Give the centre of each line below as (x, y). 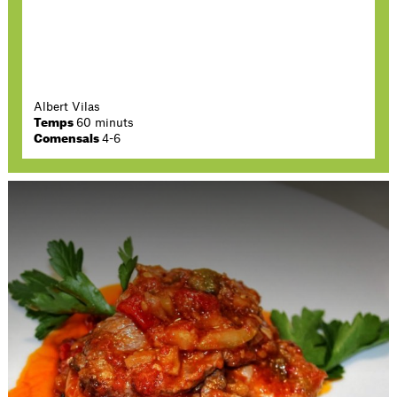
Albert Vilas (67, 107)
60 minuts (105, 123)
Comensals (68, 139)
